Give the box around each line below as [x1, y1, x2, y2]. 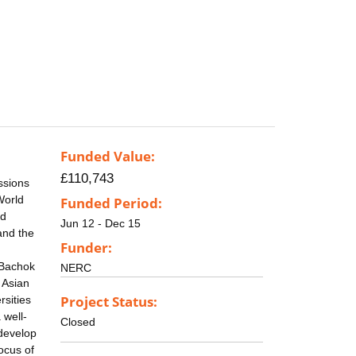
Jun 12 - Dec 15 [60, 217, 141, 230]
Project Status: [60, 292, 157, 311]
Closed [60, 315, 95, 328]
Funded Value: [60, 147, 155, 166]
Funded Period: [60, 194, 162, 213]
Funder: [60, 238, 112, 257]
